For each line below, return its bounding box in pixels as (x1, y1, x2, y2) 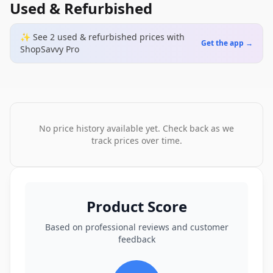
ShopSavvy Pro (20, 43, 79, 55)
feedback (118, 233, 155, 245)
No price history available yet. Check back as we (39, 122, 234, 134)
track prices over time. (91, 135, 182, 146)
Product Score (86, 196, 187, 216)
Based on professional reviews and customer (44, 221, 229, 233)
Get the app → (201, 38, 253, 48)
